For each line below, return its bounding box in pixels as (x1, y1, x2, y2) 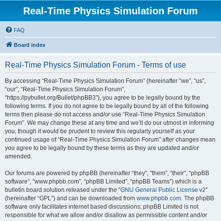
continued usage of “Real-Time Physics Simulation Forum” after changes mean (5, 136, 216, 143)
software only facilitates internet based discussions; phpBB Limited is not (5, 203, 198, 210)
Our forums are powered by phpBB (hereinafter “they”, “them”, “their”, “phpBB (5, 170, 209, 177)
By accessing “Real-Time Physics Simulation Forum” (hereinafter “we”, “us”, (5, 77, 206, 84)
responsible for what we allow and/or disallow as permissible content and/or (5, 212, 207, 219)
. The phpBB (181, 195, 214, 202)
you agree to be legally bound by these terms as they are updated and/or (5, 145, 199, 151)
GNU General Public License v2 (120, 186, 206, 193)
